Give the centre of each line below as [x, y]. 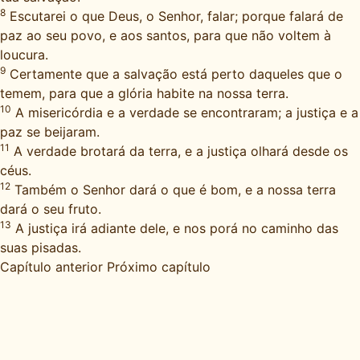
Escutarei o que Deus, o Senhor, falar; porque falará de [174, 16]
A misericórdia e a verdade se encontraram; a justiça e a [185, 112]
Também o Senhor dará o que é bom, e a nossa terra [173, 190]
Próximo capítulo [159, 267]
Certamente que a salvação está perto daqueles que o [174, 74]
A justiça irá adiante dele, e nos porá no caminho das [175, 228]
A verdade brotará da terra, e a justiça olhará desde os [179, 151]
